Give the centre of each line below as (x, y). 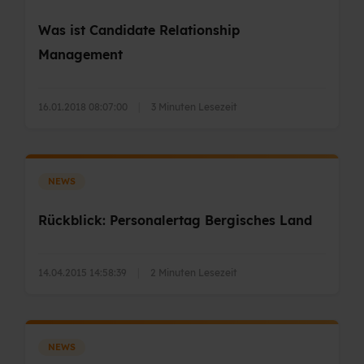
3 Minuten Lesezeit (194, 107)
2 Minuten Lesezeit (194, 272)
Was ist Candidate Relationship (139, 30)
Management (80, 55)
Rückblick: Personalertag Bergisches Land (175, 221)
